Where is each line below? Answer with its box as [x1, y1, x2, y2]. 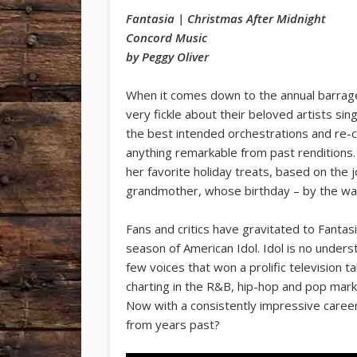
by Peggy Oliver [126, 48, 210, 65]
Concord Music [126, 29, 208, 45]
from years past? [126, 316, 221, 332]
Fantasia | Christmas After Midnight [126, 10, 327, 26]
